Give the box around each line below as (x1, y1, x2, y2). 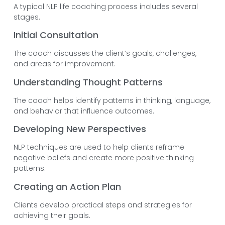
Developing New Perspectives (13, 123, 146, 136)
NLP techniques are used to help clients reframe (13, 142, 184, 153)
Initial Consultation (13, 29, 98, 42)
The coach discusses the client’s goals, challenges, (13, 48, 196, 59)
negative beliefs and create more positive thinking (13, 153, 194, 163)
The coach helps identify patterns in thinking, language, (13, 95, 210, 105)
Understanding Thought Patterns (13, 75, 163, 88)
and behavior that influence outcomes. (13, 105, 154, 116)
